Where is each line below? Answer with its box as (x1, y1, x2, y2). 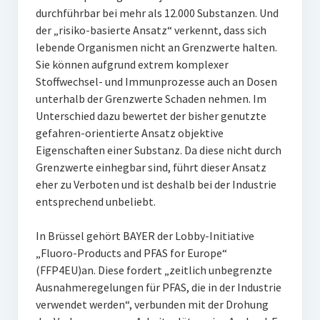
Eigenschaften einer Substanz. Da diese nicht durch (35, 143, 281, 157)
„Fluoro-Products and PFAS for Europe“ (35, 246, 227, 260)
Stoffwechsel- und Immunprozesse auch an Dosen (35, 74, 277, 89)
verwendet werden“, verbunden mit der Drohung (35, 297, 269, 311)
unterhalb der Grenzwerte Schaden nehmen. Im (35, 91, 266, 106)
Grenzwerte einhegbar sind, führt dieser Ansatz (35, 160, 266, 174)
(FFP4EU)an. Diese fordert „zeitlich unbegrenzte (35, 263, 272, 277)
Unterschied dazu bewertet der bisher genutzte (35, 109, 266, 123)
